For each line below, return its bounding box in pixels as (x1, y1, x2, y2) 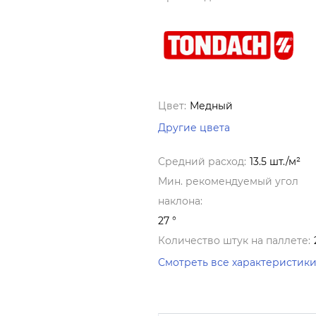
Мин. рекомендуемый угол (158, 175, 298, 188)
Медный (190, 99, 233, 113)
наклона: (158, 195, 202, 208)
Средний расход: (158, 155, 246, 169)
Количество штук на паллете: (158, 234, 310, 248)
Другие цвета (158, 121, 230, 135)
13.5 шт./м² (250, 155, 300, 169)
